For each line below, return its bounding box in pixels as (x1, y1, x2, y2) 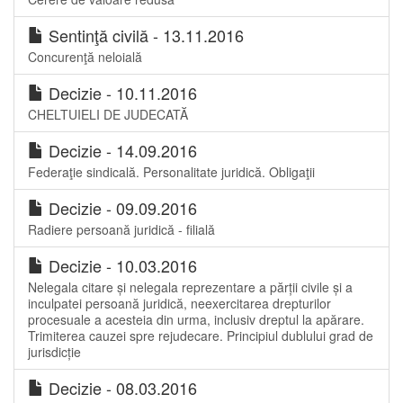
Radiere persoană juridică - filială (28, 220, 215, 239)
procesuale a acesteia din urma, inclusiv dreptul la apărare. (28, 310, 364, 329)
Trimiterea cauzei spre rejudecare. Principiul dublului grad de (28, 327, 373, 345)
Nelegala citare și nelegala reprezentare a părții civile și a (28, 278, 353, 297)
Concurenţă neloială (28, 48, 142, 67)
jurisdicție (28, 343, 81, 362)
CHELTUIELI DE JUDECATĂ (28, 105, 188, 124)
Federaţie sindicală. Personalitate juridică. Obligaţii (28, 163, 315, 182)
